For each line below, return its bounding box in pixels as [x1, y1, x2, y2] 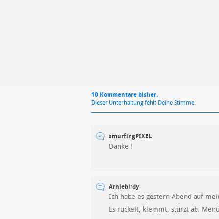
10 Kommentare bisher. [91, 91, 158, 98]
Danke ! [109, 142, 132, 151]
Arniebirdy [109, 183, 139, 190]
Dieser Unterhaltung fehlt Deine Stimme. [91, 99, 196, 106]
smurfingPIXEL [109, 132, 152, 140]
